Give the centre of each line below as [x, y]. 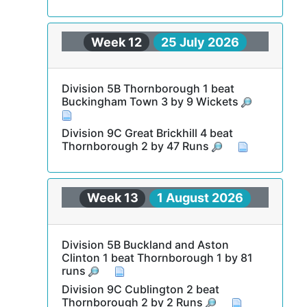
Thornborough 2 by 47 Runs [136, 146]
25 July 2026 [200, 42]
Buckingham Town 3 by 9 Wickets [151, 101]
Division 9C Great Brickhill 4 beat [147, 133]
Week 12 [117, 42]
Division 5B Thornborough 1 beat [148, 88]
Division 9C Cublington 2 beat [140, 289]
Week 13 [112, 198]
